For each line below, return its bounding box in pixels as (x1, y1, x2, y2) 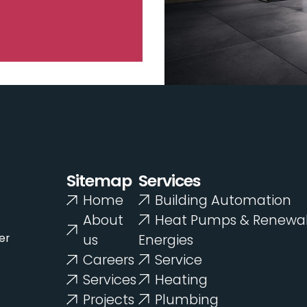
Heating (154, 270, 208, 290)
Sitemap (66, 169, 132, 193)
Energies (138, 230, 194, 250)
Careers (83, 250, 135, 270)
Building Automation (154, 191, 291, 210)
